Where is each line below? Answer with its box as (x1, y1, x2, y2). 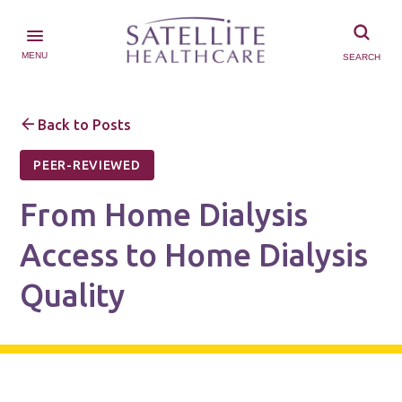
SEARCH (343, 52, 380, 63)
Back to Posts (34, 117, 132, 134)
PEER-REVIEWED (33, 158, 141, 173)
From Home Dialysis (20, 197, 309, 233)
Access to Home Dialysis (20, 237, 369, 274)
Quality (20, 277, 126, 314)
